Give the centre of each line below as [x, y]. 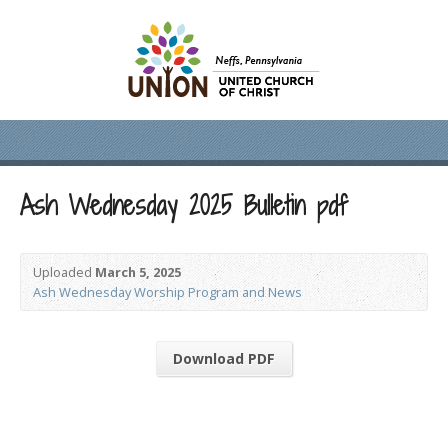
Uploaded [64, 272]
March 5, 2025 [138, 272]
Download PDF [224, 358]
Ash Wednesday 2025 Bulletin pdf [183, 205]
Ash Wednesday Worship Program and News [167, 292]
